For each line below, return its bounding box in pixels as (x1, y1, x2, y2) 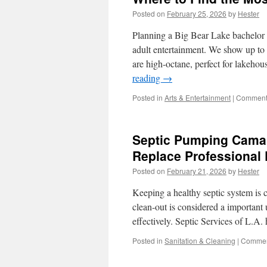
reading (132, 72, 163, 84)
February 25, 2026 (167, 8, 226, 18)
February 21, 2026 (167, 166, 226, 176)
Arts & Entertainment (164, 92, 231, 103)
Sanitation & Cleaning (164, 235, 235, 246)
